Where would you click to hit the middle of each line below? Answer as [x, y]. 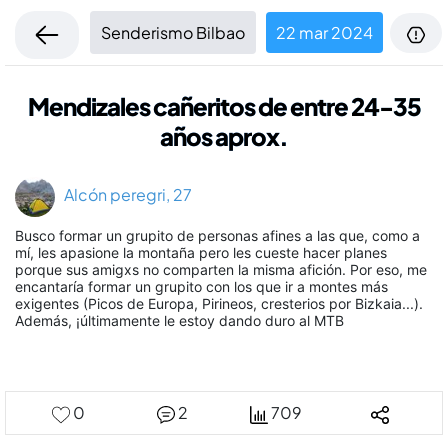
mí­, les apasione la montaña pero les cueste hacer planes [201, 253]
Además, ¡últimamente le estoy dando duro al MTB [179, 321]
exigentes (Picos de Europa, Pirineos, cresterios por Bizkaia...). [219, 304]
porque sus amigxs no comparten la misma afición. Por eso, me [221, 270]
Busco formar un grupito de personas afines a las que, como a [217, 236]
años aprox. [224, 136]
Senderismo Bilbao [173, 33]
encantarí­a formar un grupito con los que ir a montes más [201, 287]
